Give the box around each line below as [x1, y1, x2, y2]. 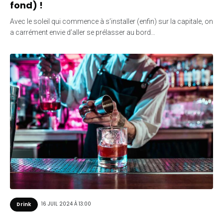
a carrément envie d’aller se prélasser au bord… [10, 28, 155, 36]
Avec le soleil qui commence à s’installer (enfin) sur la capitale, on [10, 17, 213, 25]
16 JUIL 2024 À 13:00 [41, 200, 91, 208]
